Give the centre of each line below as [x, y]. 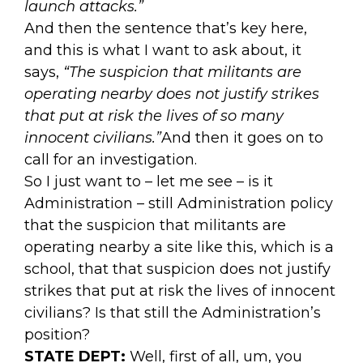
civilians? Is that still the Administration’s [173, 312]
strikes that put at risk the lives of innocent [180, 290]
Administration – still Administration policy [179, 203]
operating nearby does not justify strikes [172, 94]
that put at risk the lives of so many [154, 115]
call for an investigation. [111, 159]
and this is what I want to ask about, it [163, 50]
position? [57, 334]
